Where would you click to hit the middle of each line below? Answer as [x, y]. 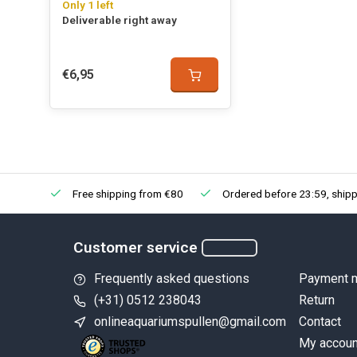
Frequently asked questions [172, 279]
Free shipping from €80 [127, 194]
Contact [320, 322]
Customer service [135, 247]
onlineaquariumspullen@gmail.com [190, 322]
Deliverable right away [120, 20]
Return [316, 300]
